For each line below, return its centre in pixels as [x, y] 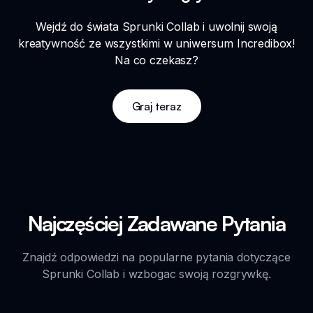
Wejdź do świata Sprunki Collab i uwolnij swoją [156, 27]
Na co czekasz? [156, 60]
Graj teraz [156, 107]
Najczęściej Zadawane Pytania [156, 224]
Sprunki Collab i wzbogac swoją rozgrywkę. [156, 274]
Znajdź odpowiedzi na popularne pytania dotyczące [156, 257]
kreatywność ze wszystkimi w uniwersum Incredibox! [156, 44]
